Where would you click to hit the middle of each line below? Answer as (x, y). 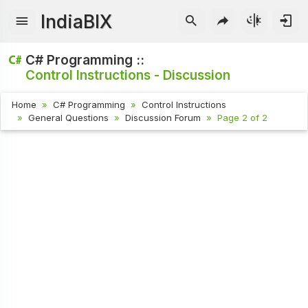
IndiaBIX (77, 21)
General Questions (69, 118)
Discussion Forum (163, 118)
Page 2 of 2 (243, 118)
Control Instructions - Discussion (128, 75)
